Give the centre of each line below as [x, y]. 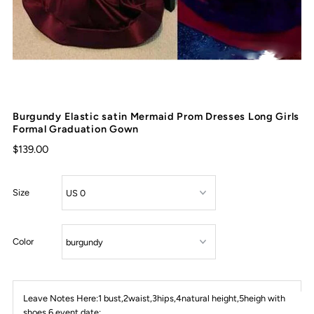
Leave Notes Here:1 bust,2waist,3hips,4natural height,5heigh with [155, 299]
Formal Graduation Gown [76, 129]
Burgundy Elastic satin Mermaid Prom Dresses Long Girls [156, 117]
